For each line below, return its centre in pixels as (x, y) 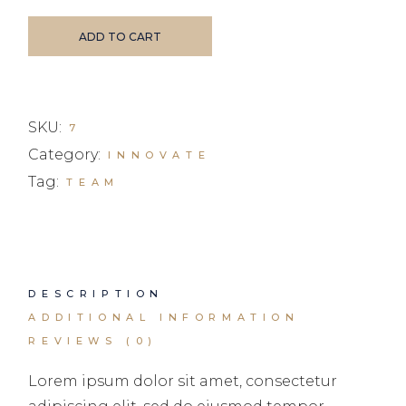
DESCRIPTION (96, 293)
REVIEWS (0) (93, 340)
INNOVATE (159, 155)
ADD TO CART (121, 36)
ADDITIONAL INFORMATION (164, 317)
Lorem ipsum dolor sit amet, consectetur (183, 381)
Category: (65, 154)
